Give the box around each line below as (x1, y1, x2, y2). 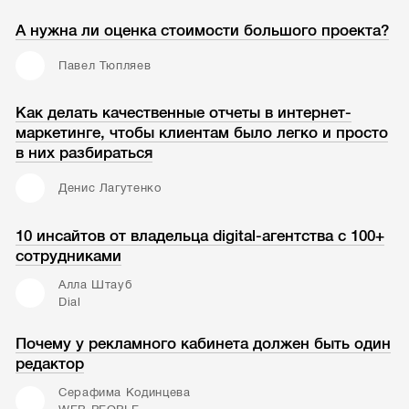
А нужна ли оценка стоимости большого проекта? (16, 22, 390, 39)
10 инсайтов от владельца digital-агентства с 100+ (16, 226, 385, 245)
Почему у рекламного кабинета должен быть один (16, 334, 392, 352)
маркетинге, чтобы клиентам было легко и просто (16, 124, 389, 142)
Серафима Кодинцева (58, 385, 191, 400)
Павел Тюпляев (58, 58, 152, 73)
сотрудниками (16, 246, 122, 265)
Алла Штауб (58, 278, 132, 292)
